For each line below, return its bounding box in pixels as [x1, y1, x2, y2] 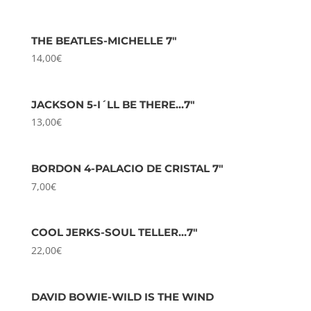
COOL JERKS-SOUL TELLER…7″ [31, 226, 198, 239]
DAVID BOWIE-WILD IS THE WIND [31, 289, 214, 303]
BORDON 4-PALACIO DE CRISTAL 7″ [31, 162, 224, 176]
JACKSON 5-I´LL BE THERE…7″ [31, 97, 195, 111]
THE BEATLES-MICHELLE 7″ [31, 33, 177, 47]
